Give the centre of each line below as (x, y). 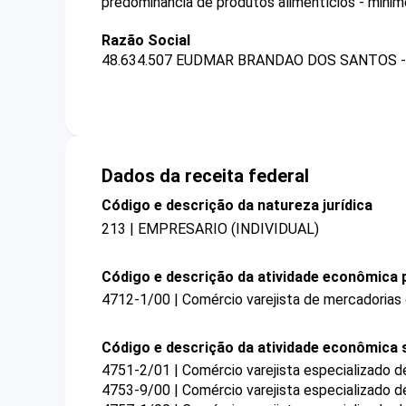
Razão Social (146, 40)
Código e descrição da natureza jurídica (237, 206)
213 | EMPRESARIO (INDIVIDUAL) (210, 228)
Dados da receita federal (205, 176)
